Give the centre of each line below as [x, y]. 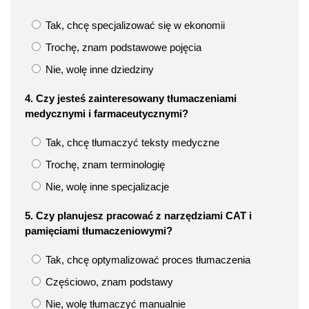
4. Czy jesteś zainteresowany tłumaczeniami [131, 98]
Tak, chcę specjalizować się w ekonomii [134, 25]
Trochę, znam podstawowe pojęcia [122, 47]
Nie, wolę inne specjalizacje [106, 186]
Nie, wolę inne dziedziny [98, 69]
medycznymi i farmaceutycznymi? [107, 113]
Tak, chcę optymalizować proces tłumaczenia [147, 259]
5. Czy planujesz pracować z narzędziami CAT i [138, 215]
